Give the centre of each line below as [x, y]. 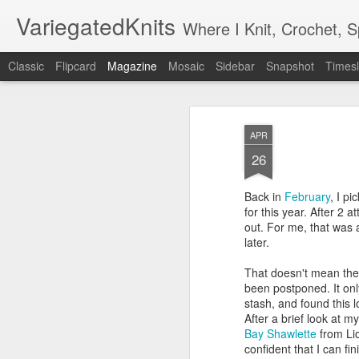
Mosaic [186, 66]
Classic [26, 66]
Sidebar [235, 66]
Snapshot [290, 66]
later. [257, 242]
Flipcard [76, 66]
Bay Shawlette [280, 333]
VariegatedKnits [96, 26]
